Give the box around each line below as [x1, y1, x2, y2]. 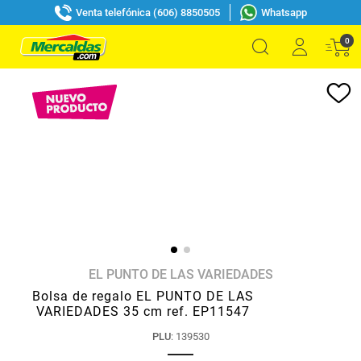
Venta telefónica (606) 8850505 [75, 6, 220, 19]
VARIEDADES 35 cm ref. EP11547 [36, 304, 250, 319]
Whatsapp [260, 6, 307, 19]
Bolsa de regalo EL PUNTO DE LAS [32, 288, 254, 304]
